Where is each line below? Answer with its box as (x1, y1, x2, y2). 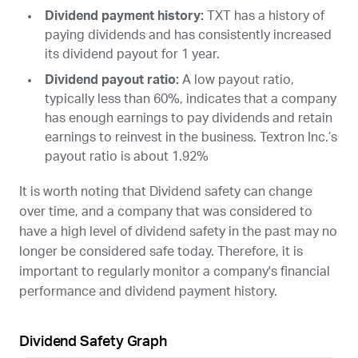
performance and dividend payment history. (19, 284, 277, 298)
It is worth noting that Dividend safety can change (19, 185, 312, 198)
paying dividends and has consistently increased (45, 28, 332, 42)
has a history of (231, 9, 324, 22)
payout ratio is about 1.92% (45, 149, 209, 163)
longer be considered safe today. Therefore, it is (19, 245, 303, 258)
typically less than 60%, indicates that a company (45, 92, 336, 105)
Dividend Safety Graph (19, 334, 168, 349)
